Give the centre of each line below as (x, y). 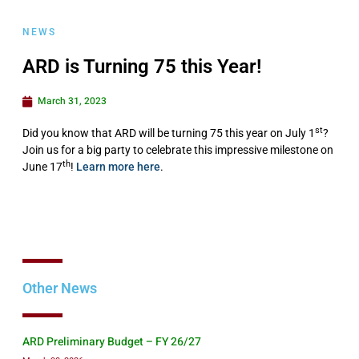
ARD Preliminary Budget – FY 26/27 (112, 342)
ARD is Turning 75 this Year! (142, 67)
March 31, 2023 (72, 101)
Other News (60, 288)
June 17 (42, 167)
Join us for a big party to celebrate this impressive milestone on (178, 150)
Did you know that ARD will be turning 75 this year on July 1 (169, 133)
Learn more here (118, 167)
